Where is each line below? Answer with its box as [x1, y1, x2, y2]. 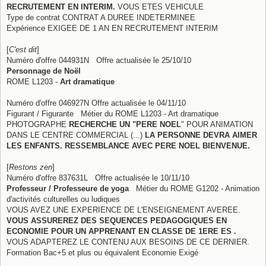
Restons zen [9, 162, 52, 172]
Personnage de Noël [7, 66, 81, 75]
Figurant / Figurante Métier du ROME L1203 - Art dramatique [7, 109, 218, 118]
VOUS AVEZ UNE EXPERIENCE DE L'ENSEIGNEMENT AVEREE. [7, 205, 240, 214]
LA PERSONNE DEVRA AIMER [145, 130, 257, 140]
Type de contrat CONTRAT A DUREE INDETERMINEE [7, 12, 195, 22]
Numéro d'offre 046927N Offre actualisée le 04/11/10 [7, 98, 186, 107]
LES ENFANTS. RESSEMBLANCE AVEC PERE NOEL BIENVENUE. [7, 141, 250, 150]
